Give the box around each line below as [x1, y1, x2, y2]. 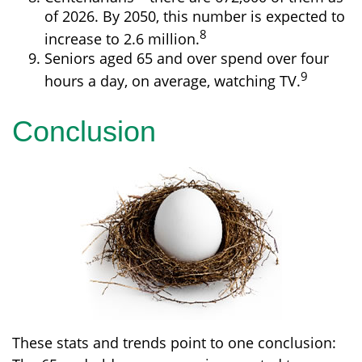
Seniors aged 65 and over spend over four [44, 48, 329, 68]
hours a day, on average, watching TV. [44, 71, 301, 90]
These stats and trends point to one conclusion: [12, 333, 336, 352]
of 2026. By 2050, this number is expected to [44, 6, 345, 26]
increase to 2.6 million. [44, 29, 200, 48]
